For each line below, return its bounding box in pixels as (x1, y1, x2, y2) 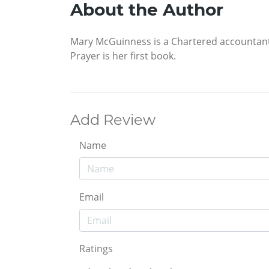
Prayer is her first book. (70, 49, 176, 62)
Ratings (79, 241, 113, 255)
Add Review (70, 110, 156, 128)
